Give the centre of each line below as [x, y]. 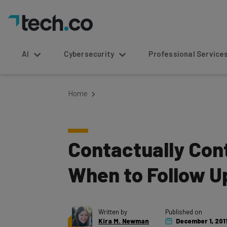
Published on [184, 212]
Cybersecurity [89, 54]
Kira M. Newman [124, 221]
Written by [113, 212]
